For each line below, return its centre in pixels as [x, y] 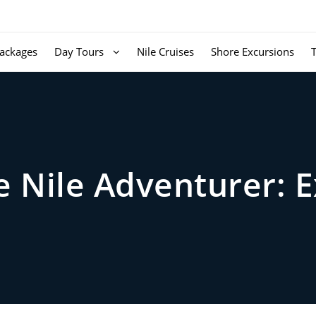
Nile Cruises [165, 51]
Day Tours [79, 51]
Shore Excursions [253, 51]
